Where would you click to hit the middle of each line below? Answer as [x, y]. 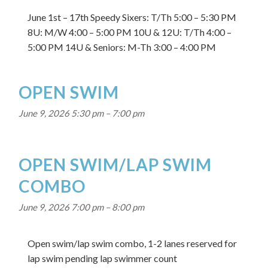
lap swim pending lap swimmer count [103, 258]
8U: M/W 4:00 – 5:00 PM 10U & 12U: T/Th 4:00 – [130, 32]
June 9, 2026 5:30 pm [61, 113]
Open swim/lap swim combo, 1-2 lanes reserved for [133, 243]
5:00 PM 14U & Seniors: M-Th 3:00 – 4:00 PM [122, 47]
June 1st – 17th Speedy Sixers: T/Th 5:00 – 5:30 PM [132, 17]
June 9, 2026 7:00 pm [61, 207]
